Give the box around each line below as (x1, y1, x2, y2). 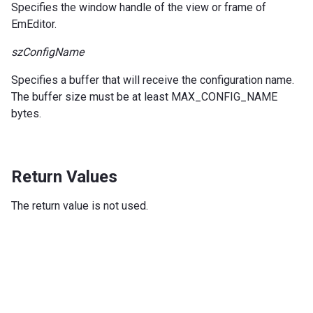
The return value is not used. (11, 198, 148, 212)
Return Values (11, 166, 117, 187)
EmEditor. (11, 17, 57, 31)
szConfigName (11, 45, 84, 59)
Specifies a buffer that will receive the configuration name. (11, 73, 294, 87)
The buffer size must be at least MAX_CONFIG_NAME (11, 89, 277, 103)
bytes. (11, 106, 41, 120)
